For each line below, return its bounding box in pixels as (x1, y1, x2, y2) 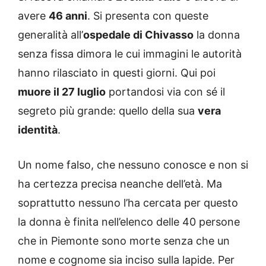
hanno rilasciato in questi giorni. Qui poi (18, 66, 216, 80)
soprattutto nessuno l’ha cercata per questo (18, 197, 238, 210)
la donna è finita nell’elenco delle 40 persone (18, 216, 240, 229)
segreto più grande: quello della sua (18, 104, 198, 118)
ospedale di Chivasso (83, 28, 194, 42)
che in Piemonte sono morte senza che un (18, 235, 230, 248)
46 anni (49, 9, 87, 23)
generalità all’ (18, 28, 83, 42)
